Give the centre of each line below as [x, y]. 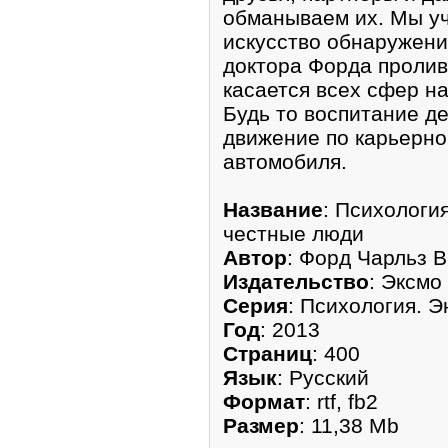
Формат [264, 401]
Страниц [267, 353]
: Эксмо [405, 281]
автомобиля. [285, 161]
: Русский [323, 377]
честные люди [293, 233]
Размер [261, 425]
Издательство [296, 281]
